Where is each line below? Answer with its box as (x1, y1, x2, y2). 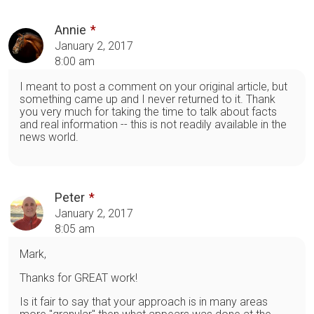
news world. (20, 130, 78, 144)
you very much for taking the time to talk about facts (20, 105, 277, 119)
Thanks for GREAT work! (20, 271, 137, 285)
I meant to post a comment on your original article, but (20, 80, 287, 94)
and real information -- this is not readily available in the (20, 118, 287, 132)
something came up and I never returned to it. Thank (20, 93, 275, 107)
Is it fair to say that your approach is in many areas (20, 295, 268, 309)
